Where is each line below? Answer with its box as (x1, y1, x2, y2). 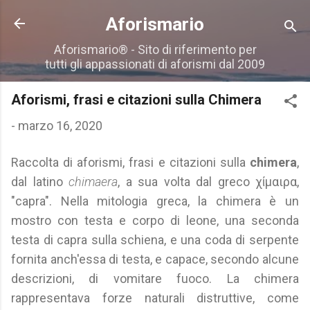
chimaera (69, 174, 118, 189)
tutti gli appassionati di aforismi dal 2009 (45, 57, 265, 71)
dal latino (11, 174, 69, 189)
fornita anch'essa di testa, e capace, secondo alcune (11, 252, 299, 266)
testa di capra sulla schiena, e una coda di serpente (11, 232, 299, 247)
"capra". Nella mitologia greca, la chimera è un (11, 194, 299, 208)
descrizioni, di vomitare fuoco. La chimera (11, 271, 299, 286)
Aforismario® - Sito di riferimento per (53, 42, 257, 57)
